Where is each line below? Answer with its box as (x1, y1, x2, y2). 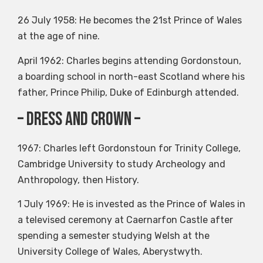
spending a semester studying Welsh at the (18, 230, 210, 242)
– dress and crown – (18, 108, 140, 131)
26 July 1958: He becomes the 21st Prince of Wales (18, 15, 242, 26)
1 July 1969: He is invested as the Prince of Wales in (18, 198, 245, 210)
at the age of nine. (18, 31, 100, 42)
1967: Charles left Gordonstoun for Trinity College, (18, 143, 241, 154)
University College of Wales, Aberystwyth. (18, 246, 203, 258)
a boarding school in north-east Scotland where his (18, 70, 245, 82)
